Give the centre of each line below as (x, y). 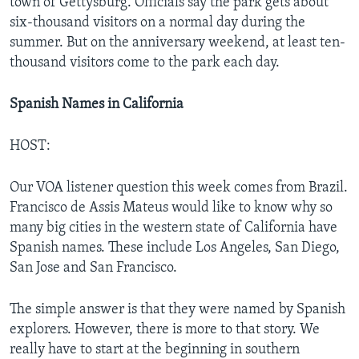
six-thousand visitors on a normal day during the (157, 22)
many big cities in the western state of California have (173, 228)
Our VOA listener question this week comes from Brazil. (179, 188)
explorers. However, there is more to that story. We (165, 329)
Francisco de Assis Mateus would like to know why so (171, 208)
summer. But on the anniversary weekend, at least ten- (177, 42)
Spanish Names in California (97, 104)
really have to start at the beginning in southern (155, 349)
